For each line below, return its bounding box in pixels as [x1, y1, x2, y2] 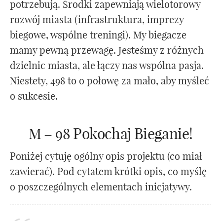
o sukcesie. [10, 90, 58, 103]
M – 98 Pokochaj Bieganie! [28, 124, 193, 144]
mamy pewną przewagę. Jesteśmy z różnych [10, 44, 204, 57]
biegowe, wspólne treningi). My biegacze [10, 29, 186, 41]
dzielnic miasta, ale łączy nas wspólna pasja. [10, 59, 204, 72]
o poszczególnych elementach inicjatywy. [10, 181, 192, 193]
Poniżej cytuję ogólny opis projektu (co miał [10, 150, 202, 163]
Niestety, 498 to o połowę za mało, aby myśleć [10, 74, 209, 87]
